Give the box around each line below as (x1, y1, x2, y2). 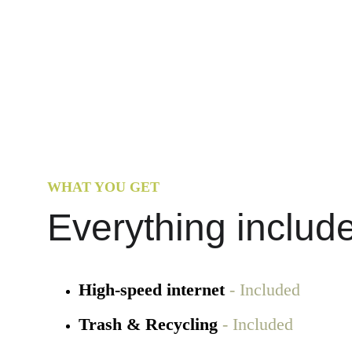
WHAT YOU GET (47, 179, 159, 195)
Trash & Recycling (79, 314, 222, 334)
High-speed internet (79, 280, 225, 299)
